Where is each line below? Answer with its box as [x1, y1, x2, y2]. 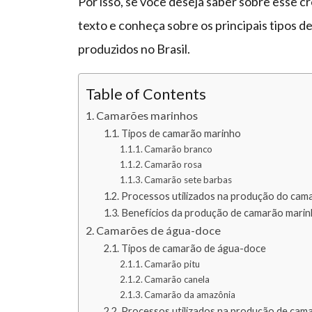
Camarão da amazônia [144, 289, 236, 301]
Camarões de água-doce [96, 224, 221, 237]
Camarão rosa [144, 159, 203, 171]
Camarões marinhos [96, 109, 198, 123]
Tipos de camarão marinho [120, 127, 241, 140]
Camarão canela [144, 274, 210, 286]
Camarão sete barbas [144, 174, 233, 186]
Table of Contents [86, 85, 206, 104]
